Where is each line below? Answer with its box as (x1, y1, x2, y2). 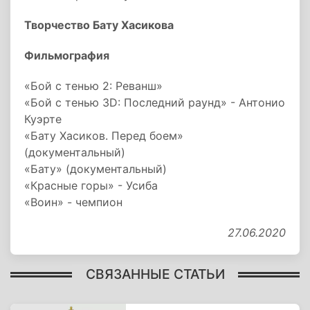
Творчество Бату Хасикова (24, 18, 174, 32)
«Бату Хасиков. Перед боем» (24, 129, 183, 143)
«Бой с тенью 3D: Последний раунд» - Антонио (24, 95, 285, 109)
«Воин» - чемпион (24, 195, 122, 209)
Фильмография (24, 48, 109, 62)
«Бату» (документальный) (24, 162, 167, 176)
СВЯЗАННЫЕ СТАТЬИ (85, 265, 225, 282)
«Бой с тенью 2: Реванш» (24, 79, 163, 93)
